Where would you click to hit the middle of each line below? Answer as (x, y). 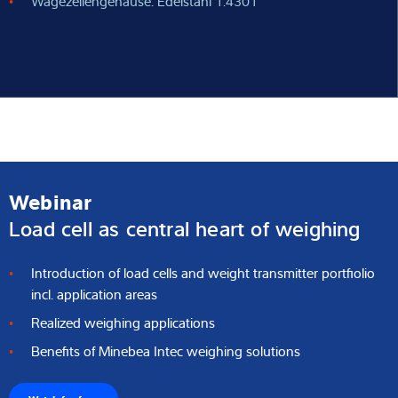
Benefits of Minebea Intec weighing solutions (166, 351)
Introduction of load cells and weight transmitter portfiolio (203, 273)
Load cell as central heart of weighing (185, 227)
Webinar (51, 201)
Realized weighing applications (123, 323)
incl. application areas (94, 295)
